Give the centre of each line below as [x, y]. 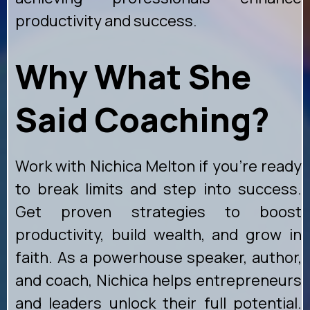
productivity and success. [106, 21]
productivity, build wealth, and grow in [158, 235]
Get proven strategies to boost [158, 212]
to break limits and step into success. [158, 189]
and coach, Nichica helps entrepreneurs [158, 281]
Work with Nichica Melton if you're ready [158, 166]
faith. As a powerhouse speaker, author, [158, 258]
